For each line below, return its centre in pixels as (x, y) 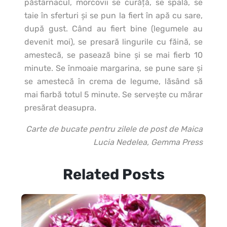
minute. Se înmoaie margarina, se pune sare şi (113, 68)
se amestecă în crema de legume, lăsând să (113, 82)
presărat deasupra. (60, 108)
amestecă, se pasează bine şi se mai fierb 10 (113, 55)
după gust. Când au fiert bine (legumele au (113, 29)
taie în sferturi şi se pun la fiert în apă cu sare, (113, 16)
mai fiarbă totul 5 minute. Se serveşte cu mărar (113, 95)
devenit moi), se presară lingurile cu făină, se (113, 42)
